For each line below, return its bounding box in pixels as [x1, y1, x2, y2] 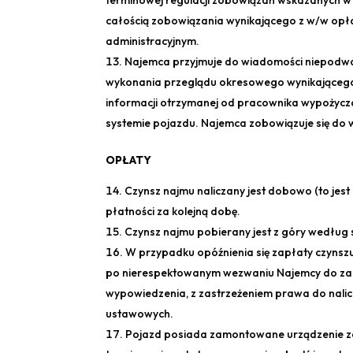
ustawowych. [106, 307, 174, 321]
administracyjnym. [106, 34, 200, 49]
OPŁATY [106, 153, 152, 168]
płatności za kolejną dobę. [106, 204, 241, 219]
